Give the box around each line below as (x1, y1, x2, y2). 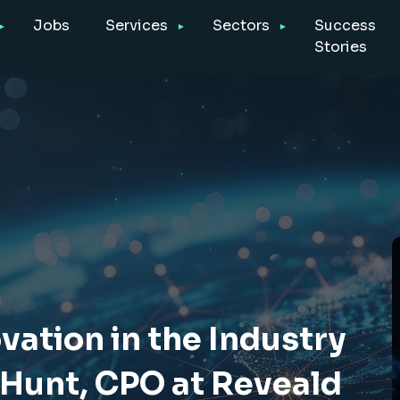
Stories (313, 37, 367, 57)
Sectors (212, 16, 270, 36)
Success (313, 16, 376, 36)
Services (104, 16, 168, 36)
